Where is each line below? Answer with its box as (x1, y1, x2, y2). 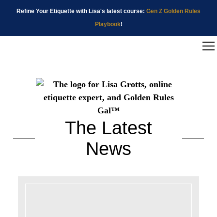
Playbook (94, 21, 121, 28)
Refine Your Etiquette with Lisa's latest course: (16, 8, 146, 15)
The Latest (65, 118, 152, 138)
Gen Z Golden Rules (146, 8, 201, 15)
